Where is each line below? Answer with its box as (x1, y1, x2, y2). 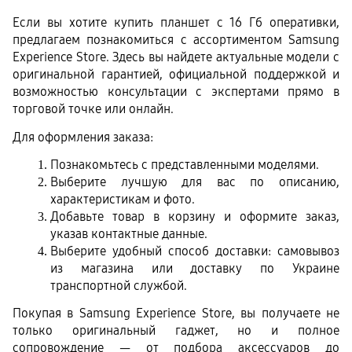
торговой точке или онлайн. (13, 101, 174, 117)
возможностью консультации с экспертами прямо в (13, 84, 339, 100)
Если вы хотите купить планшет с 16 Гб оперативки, (13, 15, 339, 31)
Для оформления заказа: (13, 129, 153, 145)
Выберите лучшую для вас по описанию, (50, 174, 339, 189)
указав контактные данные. (50, 225, 207, 241)
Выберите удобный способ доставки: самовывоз (50, 243, 339, 258)
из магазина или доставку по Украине (50, 260, 339, 276)
